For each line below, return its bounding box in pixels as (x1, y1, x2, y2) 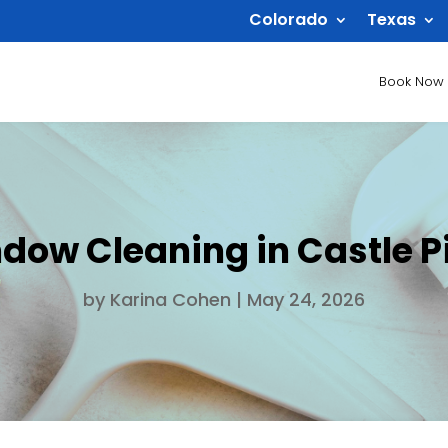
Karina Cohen (110, 286, 231, 312)
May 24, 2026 (247, 286, 365, 312)
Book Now (379, 72, 444, 91)
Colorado (249, 8, 328, 31)
